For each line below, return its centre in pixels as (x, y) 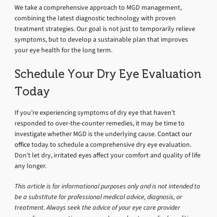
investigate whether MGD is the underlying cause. (86, 134)
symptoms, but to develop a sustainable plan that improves (101, 39)
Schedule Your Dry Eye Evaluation (108, 74)
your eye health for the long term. (63, 50)
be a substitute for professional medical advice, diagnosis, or (98, 197)
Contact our (175, 134)
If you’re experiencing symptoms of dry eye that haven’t (95, 112)
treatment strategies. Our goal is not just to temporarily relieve (105, 29)
